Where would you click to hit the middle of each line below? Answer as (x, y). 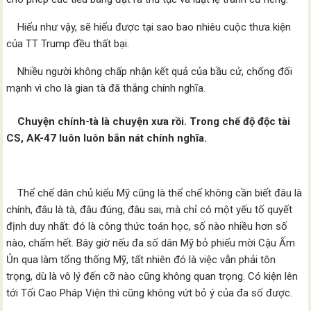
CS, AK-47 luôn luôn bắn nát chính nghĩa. (107, 138)
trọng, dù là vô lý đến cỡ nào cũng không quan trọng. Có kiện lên (152, 276)
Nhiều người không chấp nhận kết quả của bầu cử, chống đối (150, 72)
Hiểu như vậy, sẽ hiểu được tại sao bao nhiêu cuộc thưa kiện (149, 27)
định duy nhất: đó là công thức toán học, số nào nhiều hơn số (147, 226)
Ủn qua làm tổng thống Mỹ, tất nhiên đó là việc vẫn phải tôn (141, 260)
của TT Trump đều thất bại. (68, 44)
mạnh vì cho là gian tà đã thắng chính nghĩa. (106, 88)
